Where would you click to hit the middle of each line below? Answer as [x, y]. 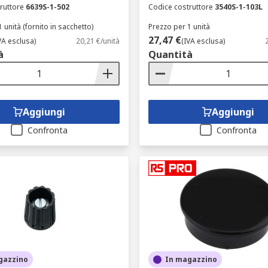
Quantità [170, 54]
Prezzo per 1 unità [179, 27]
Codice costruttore [180, 7]
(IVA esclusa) [203, 41]
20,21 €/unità [98, 41]
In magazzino [191, 259]
